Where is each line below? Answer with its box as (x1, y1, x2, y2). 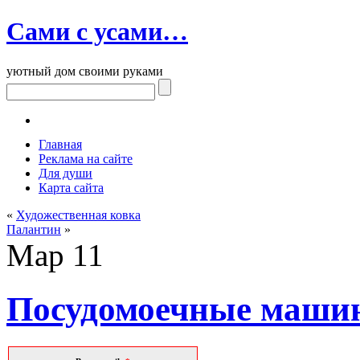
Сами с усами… (6, 17, 188, 47)
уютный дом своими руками (6, 63, 163, 78)
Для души (39, 166, 92, 180)
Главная (39, 137, 82, 151)
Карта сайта (39, 180, 104, 194)
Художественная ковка (16, 207, 141, 222)
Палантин (6, 222, 61, 236)
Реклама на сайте (39, 151, 133, 166)
